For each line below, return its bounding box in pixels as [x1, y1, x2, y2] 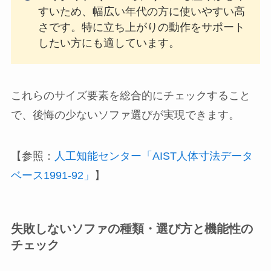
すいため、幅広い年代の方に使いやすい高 [38, 5, 245, 18]
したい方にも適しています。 [38, 36, 180, 49]
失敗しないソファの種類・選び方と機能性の [10, 221, 253, 235]
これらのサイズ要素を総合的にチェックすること [10, 89, 250, 102]
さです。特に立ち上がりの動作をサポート [38, 21, 245, 33]
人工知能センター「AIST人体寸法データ [54, 149, 253, 162]
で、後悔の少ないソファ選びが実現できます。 [10, 108, 240, 121]
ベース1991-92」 [10, 169, 94, 181]
